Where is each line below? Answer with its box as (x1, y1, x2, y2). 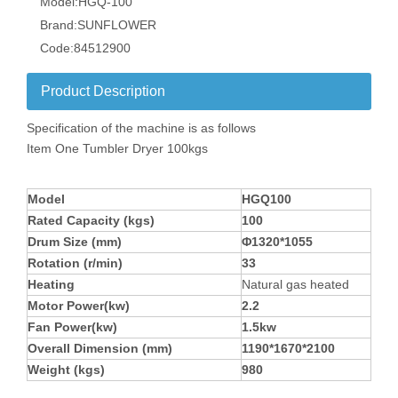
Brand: (40, 18, 77, 32)
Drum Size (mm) (28, 235, 122, 249)
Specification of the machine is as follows (27, 121, 256, 135)
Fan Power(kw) (28, 320, 117, 334)
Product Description (41, 84, 165, 99)
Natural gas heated (242, 277, 349, 291)
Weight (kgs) (28, 362, 105, 377)
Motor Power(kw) (28, 298, 130, 313)
